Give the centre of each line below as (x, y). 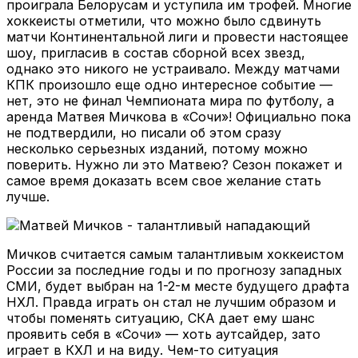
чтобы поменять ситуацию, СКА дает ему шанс (161, 318)
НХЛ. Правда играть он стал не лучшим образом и (171, 302)
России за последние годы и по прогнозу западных (174, 270)
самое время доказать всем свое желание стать (164, 180)
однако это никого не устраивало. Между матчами (173, 68)
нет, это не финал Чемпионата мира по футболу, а (170, 100)
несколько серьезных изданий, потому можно (157, 148)
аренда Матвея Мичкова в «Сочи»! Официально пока (179, 116)
